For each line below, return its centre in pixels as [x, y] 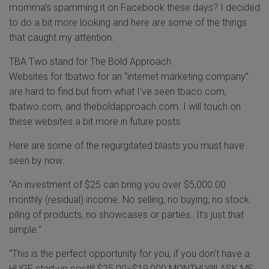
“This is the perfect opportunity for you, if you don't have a [129, 254]
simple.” [25, 230]
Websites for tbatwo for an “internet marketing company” [129, 77]
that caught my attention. [62, 38]
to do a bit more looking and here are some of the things [128, 23]
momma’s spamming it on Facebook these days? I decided [134, 8]
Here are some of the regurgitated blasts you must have [127, 146]
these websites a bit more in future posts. [96, 122]
